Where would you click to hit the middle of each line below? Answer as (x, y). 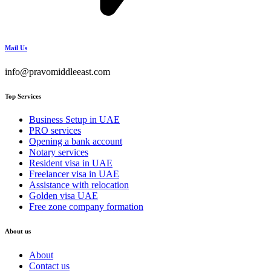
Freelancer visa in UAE (74, 174)
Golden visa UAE (64, 196)
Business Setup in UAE (74, 120)
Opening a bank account (76, 142)
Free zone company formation (86, 207)
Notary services (59, 152)
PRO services (55, 131)
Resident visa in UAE (71, 163)
